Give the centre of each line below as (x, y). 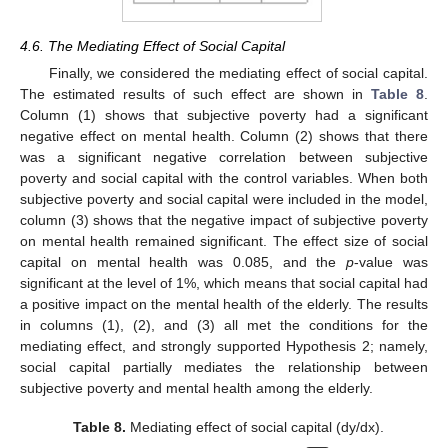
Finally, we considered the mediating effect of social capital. (238, 73)
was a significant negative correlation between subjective (224, 157)
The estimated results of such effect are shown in (195, 94)
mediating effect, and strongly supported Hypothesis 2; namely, (224, 346)
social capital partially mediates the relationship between (224, 367)
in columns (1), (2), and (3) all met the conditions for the (224, 325)
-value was (391, 262)
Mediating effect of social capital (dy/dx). (254, 426)
